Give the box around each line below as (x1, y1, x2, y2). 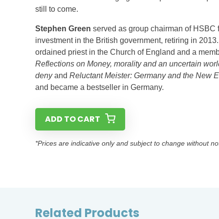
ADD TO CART (45, 113, 100, 125)
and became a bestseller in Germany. (35, 83, 166, 91)
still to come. (35, 5, 78, 13)
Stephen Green (35, 24, 91, 33)
